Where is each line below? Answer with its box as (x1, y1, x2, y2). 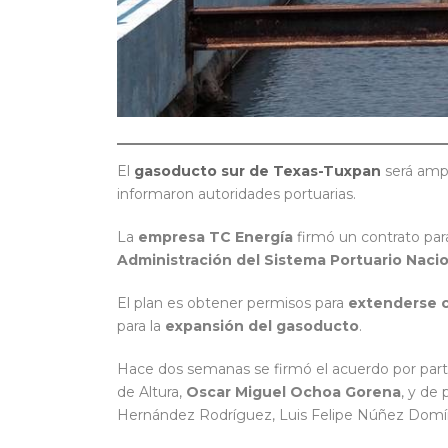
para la (117, 317, 165, 336)
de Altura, (117, 383, 186, 402)
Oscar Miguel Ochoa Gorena (186, 383, 401, 402)
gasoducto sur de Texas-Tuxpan (134, 162, 381, 181)
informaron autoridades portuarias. (117, 185, 356, 204)
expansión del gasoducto (165, 317, 359, 336)
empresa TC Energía (138, 228, 293, 247)
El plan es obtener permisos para (117, 294, 348, 313)
